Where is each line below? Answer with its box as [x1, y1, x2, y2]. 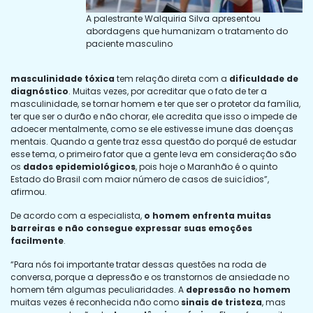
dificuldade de [229, 72, 298, 85]
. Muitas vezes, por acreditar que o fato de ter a [68, 85, 267, 97]
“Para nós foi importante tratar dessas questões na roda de [10, 258, 266, 270]
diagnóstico [10, 85, 68, 97]
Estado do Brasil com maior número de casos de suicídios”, [10, 173, 269, 185]
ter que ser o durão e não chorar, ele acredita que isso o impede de [10, 110, 297, 122]
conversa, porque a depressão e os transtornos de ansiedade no [10, 270, 289, 283]
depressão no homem [186, 283, 291, 296]
